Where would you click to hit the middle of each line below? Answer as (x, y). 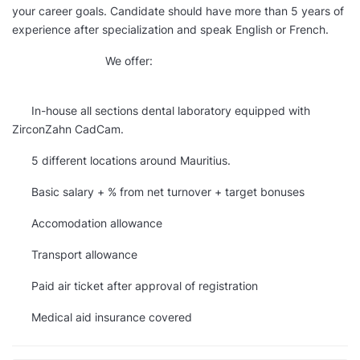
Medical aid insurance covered (102, 317)
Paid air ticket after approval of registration (143, 286)
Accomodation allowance (87, 223)
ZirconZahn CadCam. (68, 129)
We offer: (82, 61)
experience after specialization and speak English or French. (175, 30)
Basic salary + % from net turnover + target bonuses (158, 192)
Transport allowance (75, 255)
